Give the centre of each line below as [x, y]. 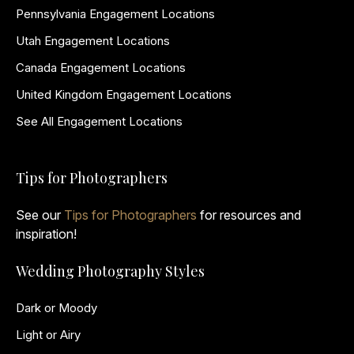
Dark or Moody [56, 308]
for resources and [249, 215]
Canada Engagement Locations [101, 68]
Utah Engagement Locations [93, 41]
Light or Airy [48, 335]
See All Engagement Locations [99, 121]
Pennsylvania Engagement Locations [115, 14]
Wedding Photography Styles [110, 271]
